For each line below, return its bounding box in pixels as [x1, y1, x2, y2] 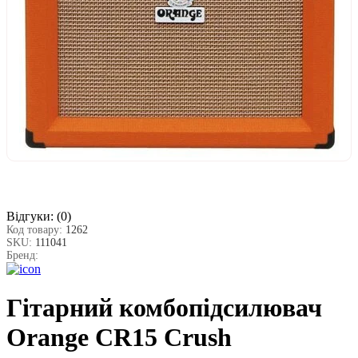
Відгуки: [6, 209, 54, 223]
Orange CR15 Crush [6, 323, 232, 352]
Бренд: [6, 249, 38, 261]
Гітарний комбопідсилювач [6, 293, 322, 323]
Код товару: [6, 223, 66, 236]
